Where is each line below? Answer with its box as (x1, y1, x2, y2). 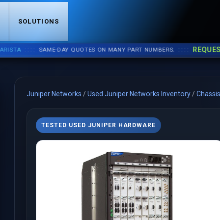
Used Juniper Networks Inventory (87, 90, 191, 98)
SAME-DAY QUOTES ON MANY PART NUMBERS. (19, 46, 156, 54)
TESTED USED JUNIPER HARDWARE (41, 122, 156, 129)
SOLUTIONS (18, 18, 59, 26)
